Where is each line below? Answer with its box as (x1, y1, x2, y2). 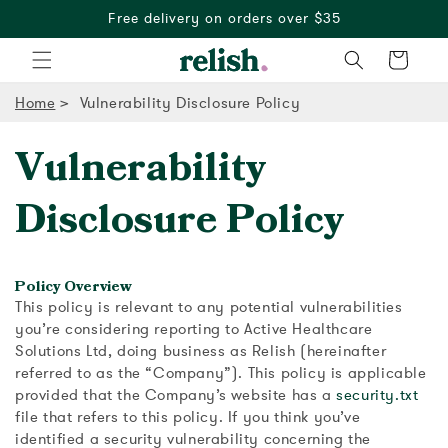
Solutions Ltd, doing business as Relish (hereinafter (15, 341, 387, 361)
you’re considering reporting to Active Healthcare (15, 319, 373, 339)
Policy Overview (15, 279, 132, 294)
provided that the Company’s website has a (15, 385, 337, 405)
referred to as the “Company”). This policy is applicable (15, 363, 427, 383)
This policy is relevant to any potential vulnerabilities (15, 297, 403, 317)
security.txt (336, 385, 419, 405)
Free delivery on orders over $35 (107, 9, 341, 28)
